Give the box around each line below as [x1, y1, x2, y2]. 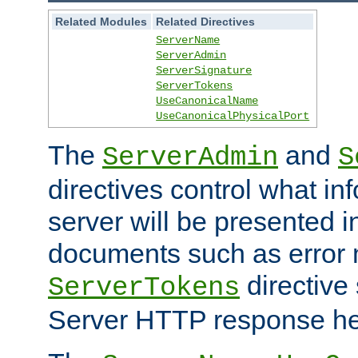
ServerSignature [156, 63, 253, 77]
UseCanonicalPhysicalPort [156, 109, 310, 122]
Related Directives [156, 14, 256, 28]
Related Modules [55, 14, 148, 28]
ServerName [156, 33, 221, 46]
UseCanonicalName [156, 93, 259, 107]
